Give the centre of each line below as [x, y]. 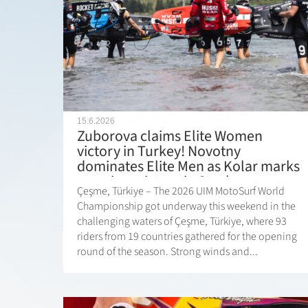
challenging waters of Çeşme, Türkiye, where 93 [182, 222]
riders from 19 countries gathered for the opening [187, 237]
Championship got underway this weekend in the [186, 207]
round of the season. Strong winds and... [167, 252]
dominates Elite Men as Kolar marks [188, 167]
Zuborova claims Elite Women [170, 136]
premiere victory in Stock [155, 182]
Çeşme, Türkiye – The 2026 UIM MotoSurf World [181, 191]
